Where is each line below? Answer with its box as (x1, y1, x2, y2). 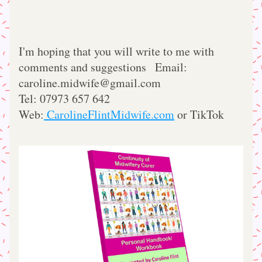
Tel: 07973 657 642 (19, 91, 127, 106)
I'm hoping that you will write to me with (19, 43, 214, 59)
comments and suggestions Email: (19, 59, 187, 75)
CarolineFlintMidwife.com (44, 106, 174, 122)
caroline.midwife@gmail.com (19, 75, 161, 91)
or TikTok (174, 106, 224, 122)
